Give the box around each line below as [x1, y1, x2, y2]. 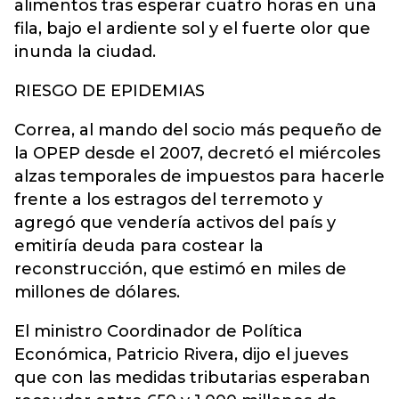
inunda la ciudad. [14, 42, 156, 61]
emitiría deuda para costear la [14, 236, 264, 256]
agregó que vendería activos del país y [14, 213, 336, 232]
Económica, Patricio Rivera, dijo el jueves [14, 345, 348, 364]
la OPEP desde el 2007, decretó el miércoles [14, 143, 380, 163]
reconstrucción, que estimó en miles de [14, 259, 346, 279]
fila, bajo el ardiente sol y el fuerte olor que [14, 19, 370, 38]
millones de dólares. [14, 282, 180, 302]
